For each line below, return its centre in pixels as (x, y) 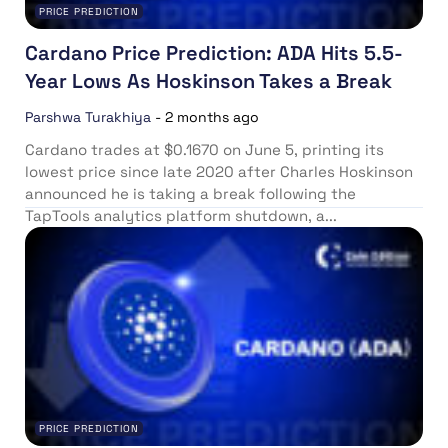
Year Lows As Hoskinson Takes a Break (208, 80)
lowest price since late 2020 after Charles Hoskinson (219, 171)
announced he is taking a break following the (190, 193)
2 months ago (212, 116)
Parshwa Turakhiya (88, 116)
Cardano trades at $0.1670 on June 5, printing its (204, 149)
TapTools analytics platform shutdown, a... (181, 215)
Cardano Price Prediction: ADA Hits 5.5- (214, 52)
